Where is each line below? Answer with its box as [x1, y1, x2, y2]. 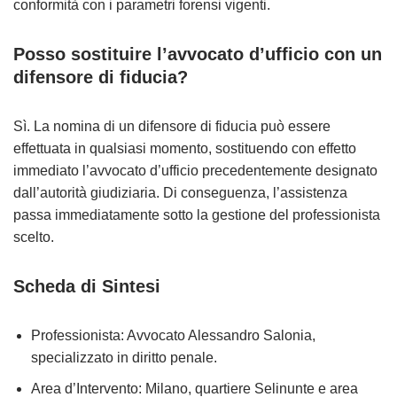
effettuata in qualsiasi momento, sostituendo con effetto [13, 141, 356, 156]
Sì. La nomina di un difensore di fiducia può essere [13, 119, 331, 134]
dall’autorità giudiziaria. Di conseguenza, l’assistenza [13, 185, 347, 200]
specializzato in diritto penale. [31, 350, 217, 365]
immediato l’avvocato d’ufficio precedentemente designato [13, 163, 378, 178]
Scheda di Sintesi [13, 276, 160, 296]
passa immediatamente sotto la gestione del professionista [13, 207, 380, 222]
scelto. [13, 230, 54, 245]
